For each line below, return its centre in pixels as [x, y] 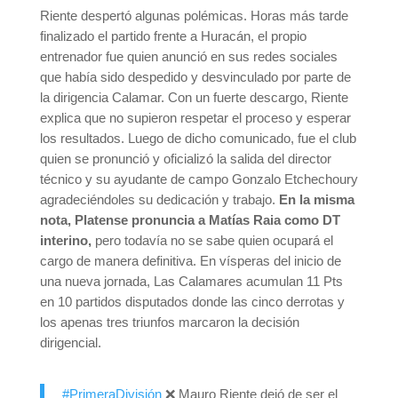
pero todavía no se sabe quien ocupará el [212, 240]
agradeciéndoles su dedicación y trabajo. [159, 199]
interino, [65, 240]
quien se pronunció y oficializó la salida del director [185, 158]
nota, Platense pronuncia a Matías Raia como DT [190, 219]
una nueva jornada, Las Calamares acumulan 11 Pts [191, 281]
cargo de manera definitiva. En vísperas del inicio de [190, 260]
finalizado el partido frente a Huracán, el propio [173, 36]
